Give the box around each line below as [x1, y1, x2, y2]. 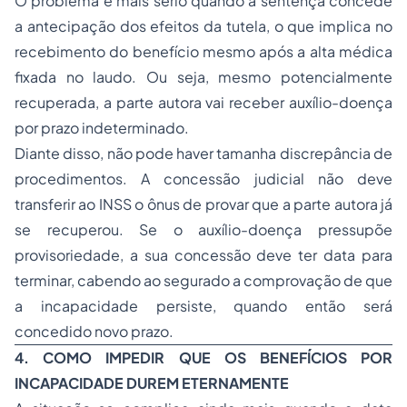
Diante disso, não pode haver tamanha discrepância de [15, 144, 392, 163]
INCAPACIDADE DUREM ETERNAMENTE [15, 373, 289, 392]
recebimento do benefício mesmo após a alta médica [15, 42, 392, 61]
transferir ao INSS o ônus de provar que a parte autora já [15, 194, 392, 213]
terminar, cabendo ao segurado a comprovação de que [15, 271, 392, 290]
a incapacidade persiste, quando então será [15, 296, 392, 315]
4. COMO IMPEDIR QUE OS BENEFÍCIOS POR [15, 348, 392, 367]
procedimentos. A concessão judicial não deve [15, 169, 392, 188]
